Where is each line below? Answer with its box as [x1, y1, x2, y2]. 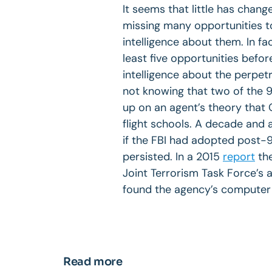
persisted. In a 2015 [123, 149, 223, 164]
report [223, 149, 255, 164]
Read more [63, 254, 123, 268]
